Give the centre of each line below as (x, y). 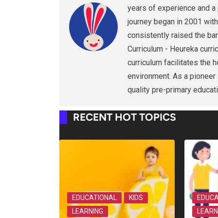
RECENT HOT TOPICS (125, 117)
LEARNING (88, 211)
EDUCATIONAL (94, 197)
